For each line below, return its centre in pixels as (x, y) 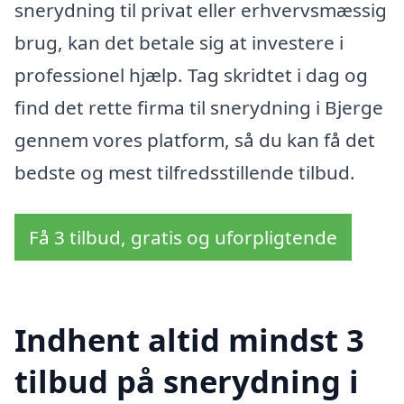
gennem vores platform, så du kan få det (195, 140)
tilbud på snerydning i (187, 381)
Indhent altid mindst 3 (189, 339)
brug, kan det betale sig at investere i (179, 43)
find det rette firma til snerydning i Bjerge (199, 108)
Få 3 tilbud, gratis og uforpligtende (183, 238)
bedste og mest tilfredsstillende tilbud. (185, 173)
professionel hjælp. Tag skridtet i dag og (191, 75)
